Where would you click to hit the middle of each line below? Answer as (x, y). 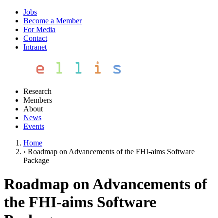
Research (37, 91)
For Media (39, 29)
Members (38, 100)
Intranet (35, 47)
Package (36, 160)
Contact (35, 38)
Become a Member (53, 21)
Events (34, 126)
